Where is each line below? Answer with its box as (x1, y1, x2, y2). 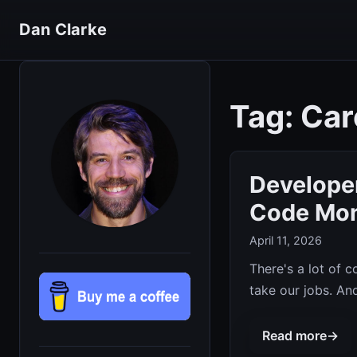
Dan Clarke (19, 20, 107, 39)
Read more (262, 327, 327, 343)
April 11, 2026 (249, 233, 322, 248)
